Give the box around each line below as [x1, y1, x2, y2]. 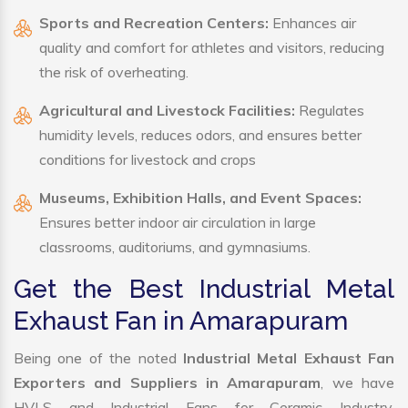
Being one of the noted [14, 349, 183, 368]
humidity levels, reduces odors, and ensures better [39, 126, 362, 145]
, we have [321, 373, 395, 393]
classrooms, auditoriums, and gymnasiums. [39, 238, 311, 257]
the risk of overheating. [39, 63, 189, 82]
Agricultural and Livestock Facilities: [39, 101, 295, 120]
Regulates [295, 101, 364, 120]
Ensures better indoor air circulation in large [39, 213, 316, 232]
